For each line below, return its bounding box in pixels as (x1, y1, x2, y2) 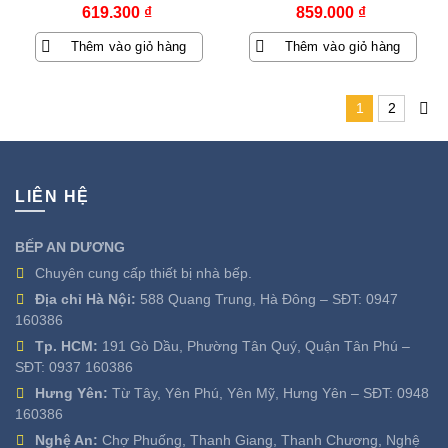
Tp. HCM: (35, 337, 98, 354)
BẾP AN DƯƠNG (15, 238, 125, 255)
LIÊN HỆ (15, 187, 90, 205)
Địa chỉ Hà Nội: (35, 290, 136, 307)
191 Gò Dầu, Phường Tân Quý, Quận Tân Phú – (98, 337, 410, 354)
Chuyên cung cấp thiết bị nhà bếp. (35, 264, 252, 281)
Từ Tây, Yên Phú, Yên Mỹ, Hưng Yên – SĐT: (108, 384, 397, 401)
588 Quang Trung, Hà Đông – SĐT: (136, 290, 366, 307)
